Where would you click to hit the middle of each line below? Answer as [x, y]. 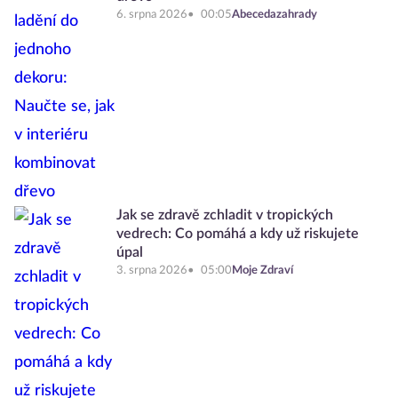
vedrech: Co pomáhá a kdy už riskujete [238, 234]
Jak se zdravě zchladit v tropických [225, 215]
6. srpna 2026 [152, 15]
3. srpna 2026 [152, 271]
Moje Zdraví [263, 271]
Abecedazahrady [275, 15]
